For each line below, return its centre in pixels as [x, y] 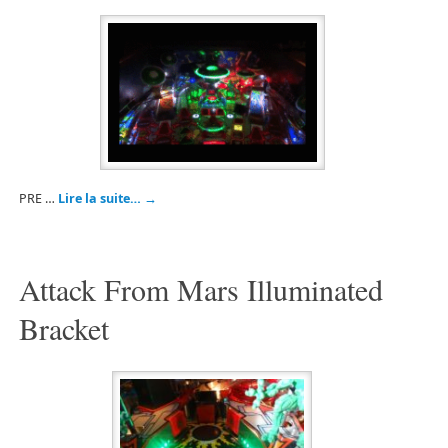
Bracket [63, 327]
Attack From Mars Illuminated [200, 288]
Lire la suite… [100, 199]
